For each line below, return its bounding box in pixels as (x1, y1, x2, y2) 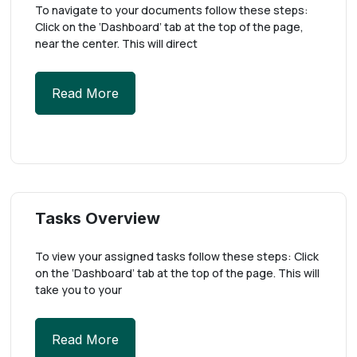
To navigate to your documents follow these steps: (35, 2, 309, 18)
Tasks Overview (35, 209, 161, 228)
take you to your (35, 282, 123, 297)
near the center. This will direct (35, 36, 198, 51)
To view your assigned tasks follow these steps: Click (35, 249, 320, 264)
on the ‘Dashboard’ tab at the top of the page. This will (35, 265, 320, 280)
